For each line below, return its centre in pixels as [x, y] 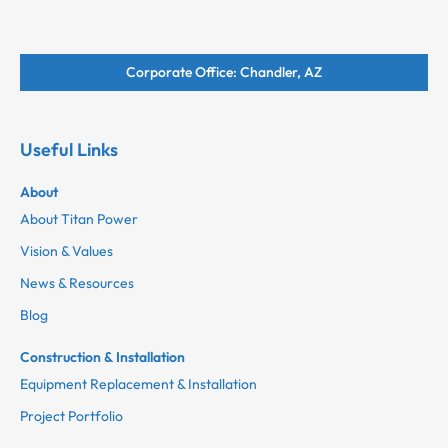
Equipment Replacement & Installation [138, 384]
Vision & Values [66, 251]
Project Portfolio [71, 416]
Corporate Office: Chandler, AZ [224, 72]
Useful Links [69, 150]
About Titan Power [79, 219]
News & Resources [77, 283]
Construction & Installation [102, 357]
